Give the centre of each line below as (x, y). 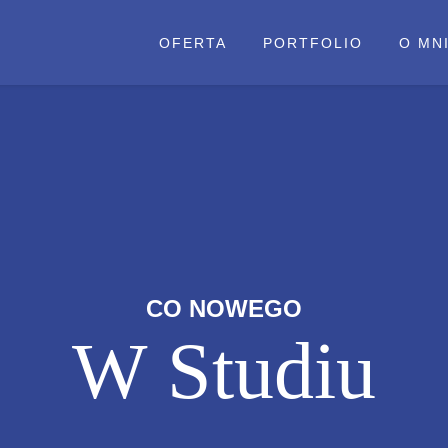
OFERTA (193, 43)
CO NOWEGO (224, 309)
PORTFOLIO (313, 43)
